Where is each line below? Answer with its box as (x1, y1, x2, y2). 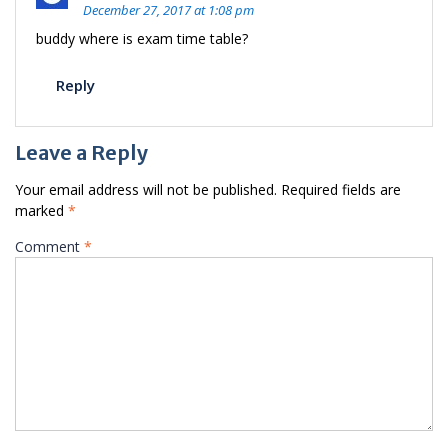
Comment (15, 237, 84, 256)
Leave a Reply (15, 140, 148, 165)
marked (15, 201, 68, 220)
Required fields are (281, 180, 401, 199)
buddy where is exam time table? (36, 29, 248, 48)
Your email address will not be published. (15, 180, 277, 199)
